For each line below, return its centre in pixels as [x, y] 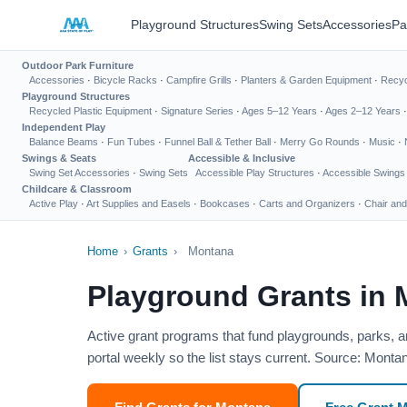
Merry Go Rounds [320, 142]
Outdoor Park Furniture [78, 65]
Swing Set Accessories [79, 173]
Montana [211, 251]
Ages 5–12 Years [279, 111]
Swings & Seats [59, 158]
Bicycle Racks [125, 80]
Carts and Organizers [307, 203]
